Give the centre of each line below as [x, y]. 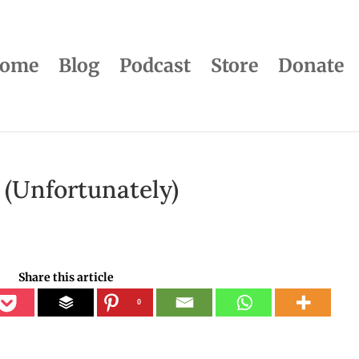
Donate [311, 65]
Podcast [155, 65]
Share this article [66, 277]
